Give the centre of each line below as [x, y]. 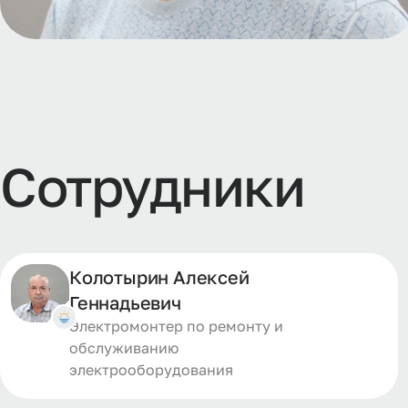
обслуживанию [124, 348]
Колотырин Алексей [159, 277]
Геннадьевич [125, 302]
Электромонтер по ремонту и [176, 326]
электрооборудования [151, 370]
